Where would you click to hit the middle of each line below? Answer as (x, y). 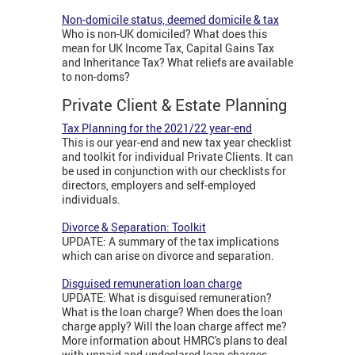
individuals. (91, 200)
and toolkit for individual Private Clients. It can (177, 157)
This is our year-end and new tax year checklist (177, 143)
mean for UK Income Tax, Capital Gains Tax (168, 48)
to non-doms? (96, 77)
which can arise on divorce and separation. (169, 256)
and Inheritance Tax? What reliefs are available (177, 63)
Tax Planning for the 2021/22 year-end (157, 128)
